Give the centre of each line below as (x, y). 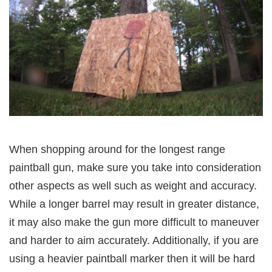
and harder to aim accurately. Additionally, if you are (134, 241)
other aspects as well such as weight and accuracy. (133, 186)
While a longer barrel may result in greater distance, (134, 204)
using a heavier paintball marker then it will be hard (132, 259)
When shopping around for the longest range (117, 150)
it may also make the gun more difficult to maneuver (134, 223)
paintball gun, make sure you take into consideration (135, 168)
